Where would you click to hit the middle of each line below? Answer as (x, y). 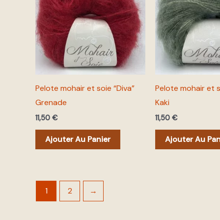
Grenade (51, 102)
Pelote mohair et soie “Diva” (85, 88)
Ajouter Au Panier (78, 139)
